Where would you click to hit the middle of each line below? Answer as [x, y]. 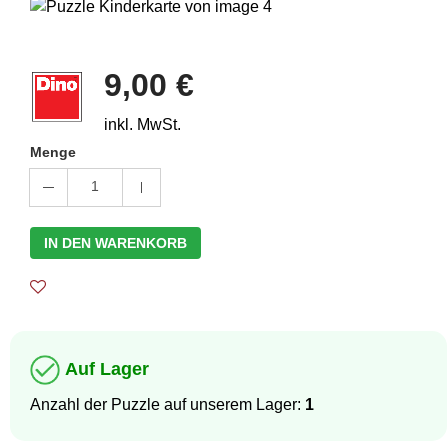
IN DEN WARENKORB [115, 243]
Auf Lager [107, 368]
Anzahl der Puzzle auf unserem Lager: [167, 404]
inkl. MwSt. [142, 124]
